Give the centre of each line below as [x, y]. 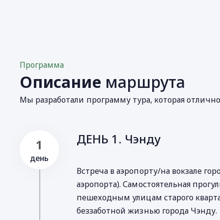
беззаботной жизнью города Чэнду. [147, 211]
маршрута [143, 82]
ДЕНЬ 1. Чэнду [119, 139]
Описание [60, 82]
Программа [42, 65]
